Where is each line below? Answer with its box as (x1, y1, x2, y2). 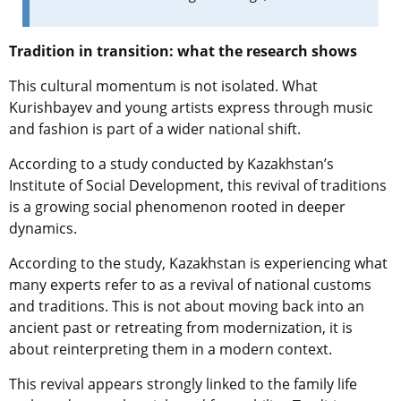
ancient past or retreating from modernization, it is (9, 318, 353, 338)
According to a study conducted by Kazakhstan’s (9, 154, 334, 175)
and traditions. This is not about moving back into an (9, 296, 364, 317)
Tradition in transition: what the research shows (9, 41, 357, 62)
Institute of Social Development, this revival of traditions (9, 175, 387, 196)
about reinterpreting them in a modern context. (9, 339, 336, 360)
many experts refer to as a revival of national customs (9, 275, 371, 295)
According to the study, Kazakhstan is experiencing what (9, 253, 388, 274)
